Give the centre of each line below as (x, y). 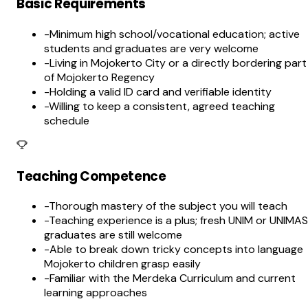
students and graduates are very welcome (151, 48)
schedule (67, 120)
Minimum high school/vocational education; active (175, 34)
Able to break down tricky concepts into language (176, 250)
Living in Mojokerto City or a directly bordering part (178, 63)
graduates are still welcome (113, 235)
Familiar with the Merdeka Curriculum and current (173, 278)
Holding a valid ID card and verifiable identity (161, 91)
